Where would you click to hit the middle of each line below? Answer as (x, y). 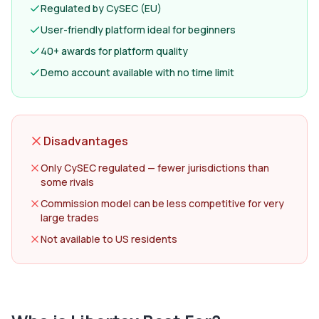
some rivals (67, 182)
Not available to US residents (109, 239)
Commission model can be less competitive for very (162, 203)
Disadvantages (86, 141)
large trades (70, 218)
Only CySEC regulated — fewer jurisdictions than (155, 168)
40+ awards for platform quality (114, 51)
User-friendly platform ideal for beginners (138, 30)
